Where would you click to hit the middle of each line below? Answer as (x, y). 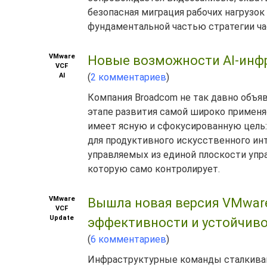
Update (62, 218)
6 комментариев (128, 239)
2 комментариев (128, 77)
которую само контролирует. (154, 169)
